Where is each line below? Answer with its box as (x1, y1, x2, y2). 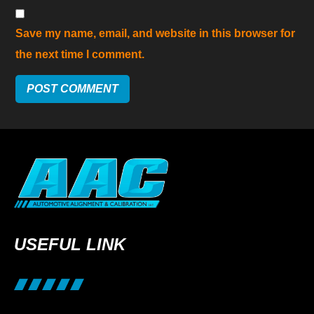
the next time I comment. (15, 48, 145, 60)
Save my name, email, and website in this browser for (15, 27, 296, 39)
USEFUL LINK (14, 234, 125, 254)
